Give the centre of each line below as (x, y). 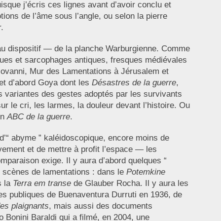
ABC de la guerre (38, 117)
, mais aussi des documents (100, 206)
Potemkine (146, 172)
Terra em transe (42, 184)
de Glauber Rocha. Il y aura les (129, 184)
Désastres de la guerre (134, 83)
